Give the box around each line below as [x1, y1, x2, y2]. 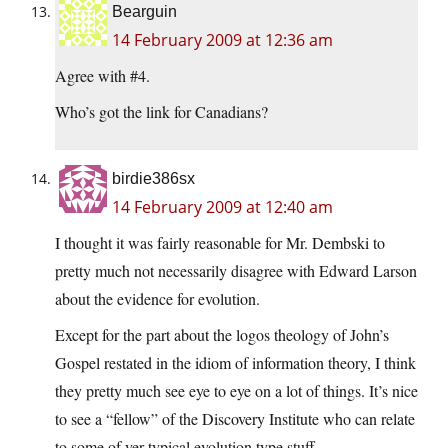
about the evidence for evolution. [55, 288, 260, 310]
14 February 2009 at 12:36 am [112, 29, 333, 52]
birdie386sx [112, 170, 195, 188]
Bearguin [112, 3, 177, 21]
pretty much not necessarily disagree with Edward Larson [55, 260, 417, 282]
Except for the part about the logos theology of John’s [55, 324, 389, 346]
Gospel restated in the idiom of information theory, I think [55, 352, 416, 374]
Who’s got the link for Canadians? [55, 101, 268, 123]
